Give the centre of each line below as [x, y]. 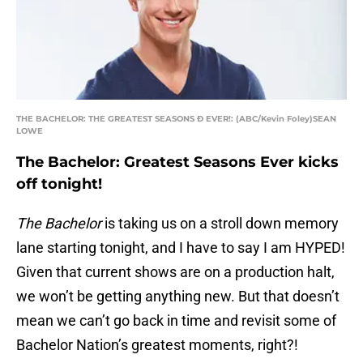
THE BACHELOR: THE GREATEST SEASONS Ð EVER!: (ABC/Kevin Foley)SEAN [176, 119]
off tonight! [59, 184]
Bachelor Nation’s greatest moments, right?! [157, 345]
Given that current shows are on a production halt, [175, 272]
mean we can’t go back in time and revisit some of [176, 321]
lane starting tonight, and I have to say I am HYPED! [181, 248]
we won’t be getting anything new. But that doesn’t [178, 297]
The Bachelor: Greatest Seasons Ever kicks [177, 162]
